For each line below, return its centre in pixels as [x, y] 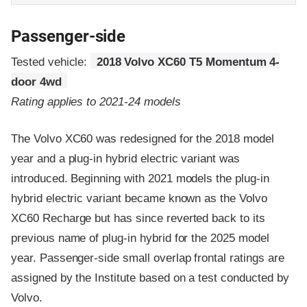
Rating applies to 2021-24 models [96, 102]
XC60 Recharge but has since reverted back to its [138, 219]
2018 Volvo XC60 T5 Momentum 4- [188, 62]
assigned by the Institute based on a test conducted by [150, 278]
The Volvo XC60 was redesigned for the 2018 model [143, 139]
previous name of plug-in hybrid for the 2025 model [140, 238]
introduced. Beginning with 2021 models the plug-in [140, 179]
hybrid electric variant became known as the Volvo [139, 199]
